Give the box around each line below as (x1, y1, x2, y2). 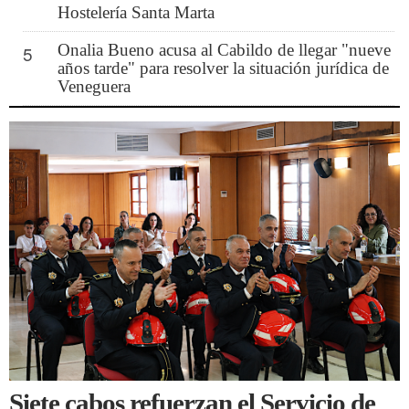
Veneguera (57, 76, 131, 96)
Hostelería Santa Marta (57, 2, 215, 22)
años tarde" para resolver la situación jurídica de (57, 58, 389, 78)
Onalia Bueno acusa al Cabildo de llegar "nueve (57, 39, 391, 59)
